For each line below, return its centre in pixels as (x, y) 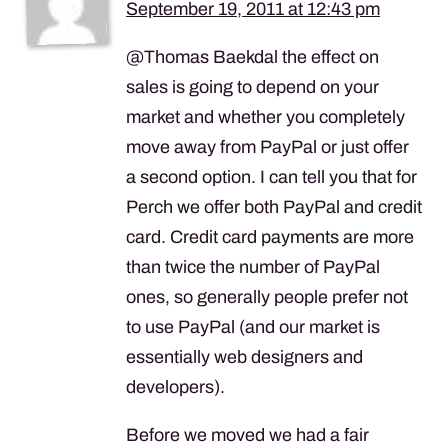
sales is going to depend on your (252, 86)
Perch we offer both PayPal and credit (274, 206)
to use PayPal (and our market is (253, 326)
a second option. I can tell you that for (271, 176)
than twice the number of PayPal (253, 266)
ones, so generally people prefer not (267, 296)
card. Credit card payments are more (270, 236)
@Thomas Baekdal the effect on (252, 56)
